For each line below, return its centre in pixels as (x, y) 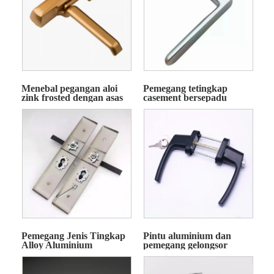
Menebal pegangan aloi (69, 89)
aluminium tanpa (178, 107)
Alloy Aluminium (57, 245)
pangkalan (165, 116)
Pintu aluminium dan (187, 235)
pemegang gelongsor (185, 245)
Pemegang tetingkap (185, 89)
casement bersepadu (185, 98)
